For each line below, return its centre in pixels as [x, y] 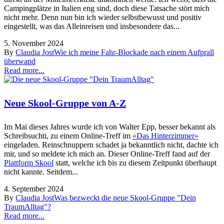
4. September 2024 [34, 189]
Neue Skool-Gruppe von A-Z [65, 103]
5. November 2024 [34, 43]
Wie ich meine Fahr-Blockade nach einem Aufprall [134, 52]
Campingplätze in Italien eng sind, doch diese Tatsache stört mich [107, 8]
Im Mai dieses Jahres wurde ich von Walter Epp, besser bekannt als [110, 127]
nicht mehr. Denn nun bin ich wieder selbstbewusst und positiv [103, 17]
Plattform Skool [29, 163]
